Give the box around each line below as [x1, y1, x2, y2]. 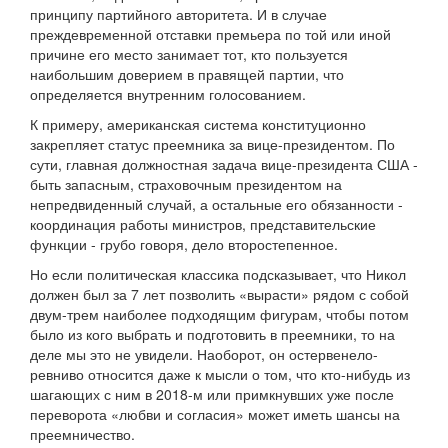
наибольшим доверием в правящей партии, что [30, 64, 344, 85]
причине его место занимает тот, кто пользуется [30, 44, 348, 65]
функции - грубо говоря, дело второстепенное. [30, 234, 338, 255]
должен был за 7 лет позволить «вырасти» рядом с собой [30, 284, 409, 305]
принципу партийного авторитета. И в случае [30, 4, 327, 25]
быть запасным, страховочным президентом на [30, 174, 342, 195]
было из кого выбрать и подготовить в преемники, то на [30, 324, 395, 345]
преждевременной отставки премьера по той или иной [30, 24, 391, 45]
